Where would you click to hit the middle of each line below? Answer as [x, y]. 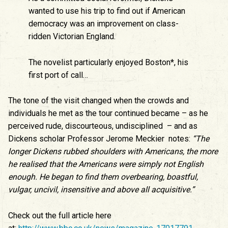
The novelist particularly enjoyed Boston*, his [108, 62]
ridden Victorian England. [72, 37]
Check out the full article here [60, 216]
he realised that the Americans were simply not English [106, 164]
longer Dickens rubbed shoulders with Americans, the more [113, 152]
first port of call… [58, 75]
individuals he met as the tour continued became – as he [108, 113]
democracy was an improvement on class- [104, 24]
